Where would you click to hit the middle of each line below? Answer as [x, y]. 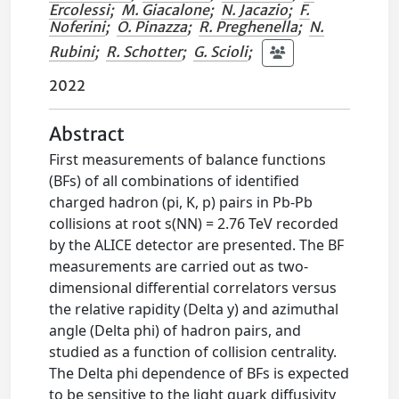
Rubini [72, 51]
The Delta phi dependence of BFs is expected [199, 373]
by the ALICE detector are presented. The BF [197, 245]
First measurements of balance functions [188, 159]
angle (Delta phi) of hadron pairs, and [175, 330]
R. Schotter [144, 51]
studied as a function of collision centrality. [193, 352]
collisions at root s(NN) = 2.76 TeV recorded [194, 224]
